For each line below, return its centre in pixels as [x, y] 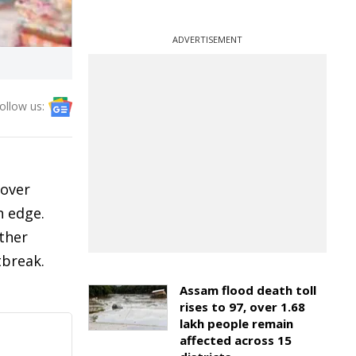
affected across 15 [236, 340]
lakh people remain [236, 323]
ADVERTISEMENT [207, 39]
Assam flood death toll [248, 290]
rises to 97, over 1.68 [242, 307]
